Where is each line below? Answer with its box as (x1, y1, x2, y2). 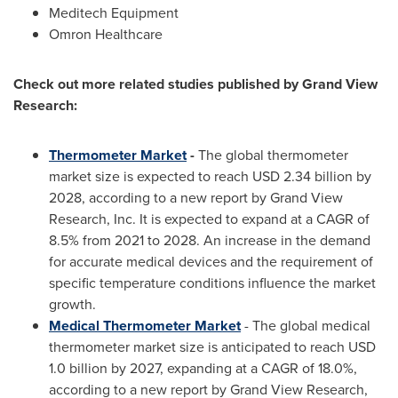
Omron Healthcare (49, 24, 163, 44)
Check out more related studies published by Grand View (13, 74, 378, 94)
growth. (49, 294, 96, 314)
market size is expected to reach (49, 166, 252, 187)
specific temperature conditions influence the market (49, 273, 376, 293)
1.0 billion (49, 358, 107, 378)
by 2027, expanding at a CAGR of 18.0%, (107, 358, 357, 378)
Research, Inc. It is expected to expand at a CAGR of (49, 209, 370, 229)
